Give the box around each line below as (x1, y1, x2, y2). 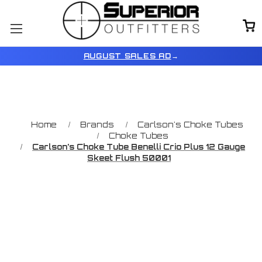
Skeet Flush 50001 (87, 153, 171, 163)
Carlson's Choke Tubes (137, 119, 244, 129)
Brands (80, 119, 114, 129)
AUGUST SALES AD (83, 51, 171, 60)
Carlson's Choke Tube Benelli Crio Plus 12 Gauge (32, 142, 246, 151)
